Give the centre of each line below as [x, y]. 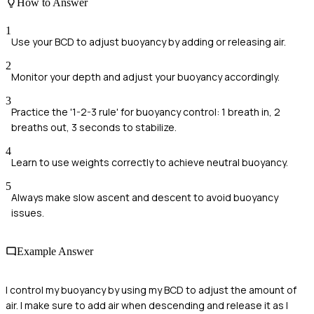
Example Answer [55, 251]
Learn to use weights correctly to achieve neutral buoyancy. [150, 162]
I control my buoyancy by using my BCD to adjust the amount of [151, 290]
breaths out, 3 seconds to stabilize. [94, 127]
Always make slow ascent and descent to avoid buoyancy [145, 197]
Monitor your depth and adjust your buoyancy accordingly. [145, 76]
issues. [28, 212]
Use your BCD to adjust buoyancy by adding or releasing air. [149, 41]
